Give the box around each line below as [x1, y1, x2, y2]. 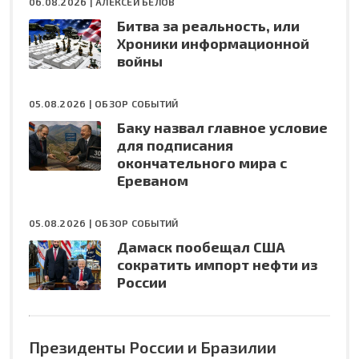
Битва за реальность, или [117, 16, 300, 34]
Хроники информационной [117, 34, 309, 52]
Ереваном [117, 171, 188, 189]
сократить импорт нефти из [117, 255, 317, 273]
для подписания [117, 135, 233, 154]
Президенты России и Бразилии [29, 337, 276, 357]
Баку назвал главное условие [117, 118, 328, 136]
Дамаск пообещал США [117, 237, 285, 256]
